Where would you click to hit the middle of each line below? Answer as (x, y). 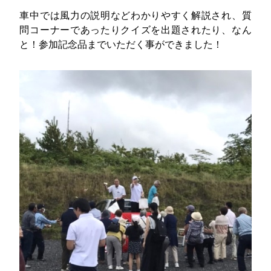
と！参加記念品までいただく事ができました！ (121, 44)
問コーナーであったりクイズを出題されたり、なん (135, 30)
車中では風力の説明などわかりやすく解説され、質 (135, 15)
